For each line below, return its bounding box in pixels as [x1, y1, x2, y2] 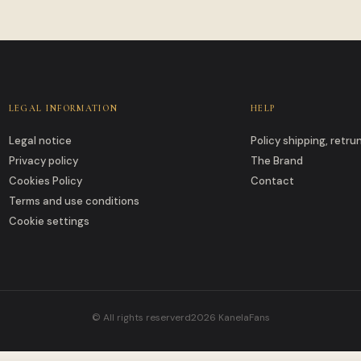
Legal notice [8, 134, 72, 148]
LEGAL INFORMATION [8, 103, 118, 114]
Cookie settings [8, 214, 89, 229]
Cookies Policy [8, 174, 82, 189]
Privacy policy [8, 154, 78, 168]
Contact [251, 174, 295, 189]
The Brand [251, 154, 304, 168]
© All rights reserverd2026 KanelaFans [91, 311, 270, 325]
